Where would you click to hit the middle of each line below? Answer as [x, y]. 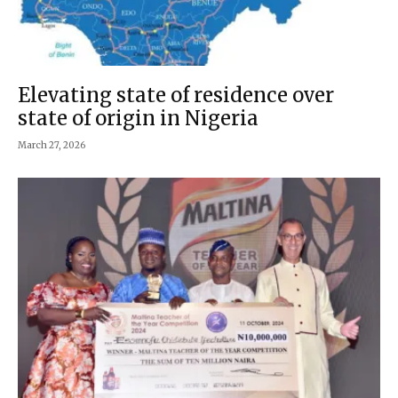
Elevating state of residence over [176, 95]
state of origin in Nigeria [138, 118]
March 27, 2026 [52, 145]
